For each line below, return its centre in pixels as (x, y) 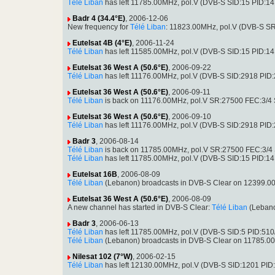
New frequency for (99, 27)
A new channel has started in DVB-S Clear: (140, 208)
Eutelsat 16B (95, 175)
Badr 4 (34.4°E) (99, 19)
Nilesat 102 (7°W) (103, 257)
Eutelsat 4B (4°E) (102, 43)
